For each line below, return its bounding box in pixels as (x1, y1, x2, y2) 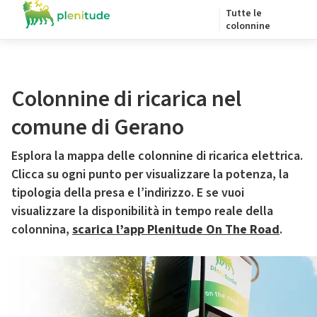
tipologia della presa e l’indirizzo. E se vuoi (11, 184, 244, 202)
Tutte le (226, 6, 262, 21)
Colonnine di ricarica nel (11, 83, 241, 115)
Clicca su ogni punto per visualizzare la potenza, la (11, 166, 289, 183)
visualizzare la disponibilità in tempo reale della (11, 202, 273, 220)
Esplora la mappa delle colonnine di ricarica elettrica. (11, 147, 303, 165)
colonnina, (11, 221, 72, 238)
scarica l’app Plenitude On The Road (72, 221, 279, 238)
